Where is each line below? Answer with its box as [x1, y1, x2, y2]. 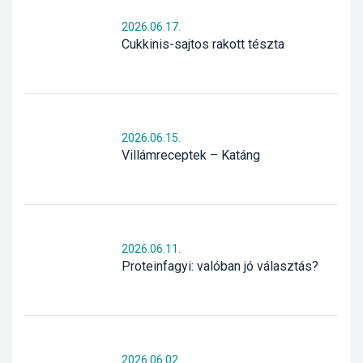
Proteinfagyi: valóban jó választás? [122, 258, 318, 275]
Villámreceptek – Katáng [122, 147, 260, 164]
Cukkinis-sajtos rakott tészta [122, 36, 284, 53]
